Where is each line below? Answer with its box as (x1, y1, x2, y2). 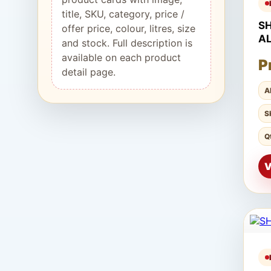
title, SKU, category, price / (62, 8, 184, 21)
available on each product (62, 51, 181, 64)
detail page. (62, 66, 116, 79)
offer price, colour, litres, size (62, 22, 195, 35)
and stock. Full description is (62, 37, 192, 50)
